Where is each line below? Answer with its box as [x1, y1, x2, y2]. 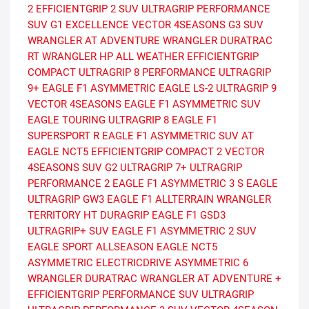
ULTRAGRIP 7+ [120, 161, 187, 175]
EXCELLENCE [66, 19, 129, 32]
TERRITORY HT [28, 209, 97, 222]
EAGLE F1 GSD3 [152, 209, 226, 222]
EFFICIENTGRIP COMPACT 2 [91, 146, 222, 159]
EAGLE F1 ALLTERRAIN [107, 193, 214, 206]
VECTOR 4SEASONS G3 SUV [132, 19, 263, 32]
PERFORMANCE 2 [28, 177, 110, 190]
